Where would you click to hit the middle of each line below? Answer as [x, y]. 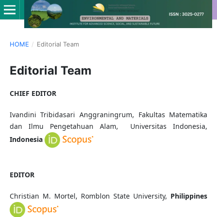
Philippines [189, 196]
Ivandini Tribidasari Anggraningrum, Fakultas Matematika [108, 115]
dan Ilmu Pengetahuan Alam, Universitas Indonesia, [108, 126]
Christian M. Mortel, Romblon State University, [90, 196]
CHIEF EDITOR [33, 93]
